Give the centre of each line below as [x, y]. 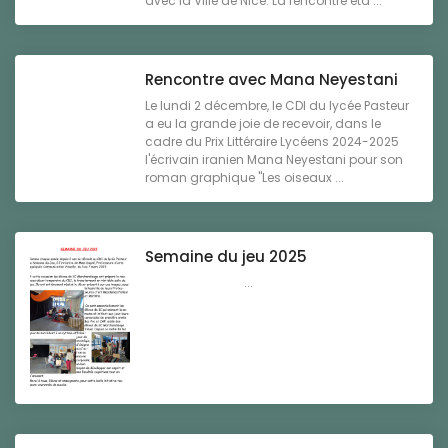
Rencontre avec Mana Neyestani [271, 80]
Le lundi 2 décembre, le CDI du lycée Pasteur [277, 106]
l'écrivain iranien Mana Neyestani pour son [274, 160]
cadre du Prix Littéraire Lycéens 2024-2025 [272, 142]
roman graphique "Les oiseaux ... [244, 178]
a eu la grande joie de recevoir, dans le [263, 124]
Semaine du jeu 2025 [226, 257]
